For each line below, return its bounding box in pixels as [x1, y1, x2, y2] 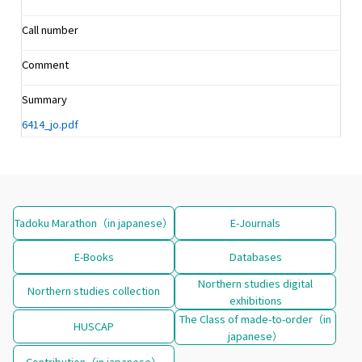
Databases [229, 248, 282, 264]
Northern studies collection [27, 282, 160, 298]
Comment [22, 56, 69, 72]
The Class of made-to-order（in [179, 310, 331, 326]
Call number [22, 21, 78, 37]
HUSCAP [74, 318, 114, 334]
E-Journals [230, 214, 280, 230]
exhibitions [229, 292, 282, 308]
